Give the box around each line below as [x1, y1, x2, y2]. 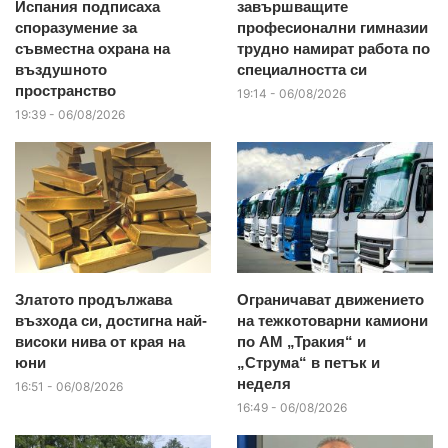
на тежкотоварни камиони [236, 311, 428, 329]
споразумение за [15, 18, 137, 36]
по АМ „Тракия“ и [236, 332, 366, 350]
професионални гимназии [236, 18, 428, 36]
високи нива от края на [15, 332, 185, 350]
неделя [236, 374, 291, 392]
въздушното [15, 60, 107, 78]
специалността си [236, 60, 367, 78]
